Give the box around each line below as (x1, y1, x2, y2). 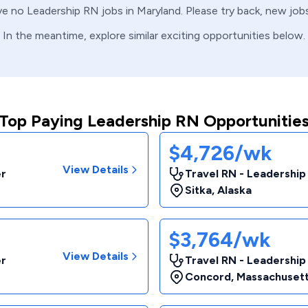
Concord (185, 270, 231, 283)
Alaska (217, 184, 252, 197)
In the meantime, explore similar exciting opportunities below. (3, 29, 305, 42)
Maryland (136, 4, 181, 17)
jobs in (98, 4, 134, 17)
